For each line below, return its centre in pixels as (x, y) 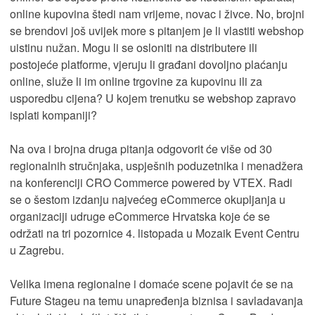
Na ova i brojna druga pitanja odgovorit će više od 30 (141, 149)
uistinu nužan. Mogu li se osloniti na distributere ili (134, 47)
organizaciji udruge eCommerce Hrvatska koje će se (140, 216)
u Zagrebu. (37, 250)
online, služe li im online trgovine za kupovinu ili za (136, 81)
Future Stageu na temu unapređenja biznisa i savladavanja (156, 301)
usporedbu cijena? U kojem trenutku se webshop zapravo (153, 98)
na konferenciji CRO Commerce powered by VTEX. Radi (151, 182)
